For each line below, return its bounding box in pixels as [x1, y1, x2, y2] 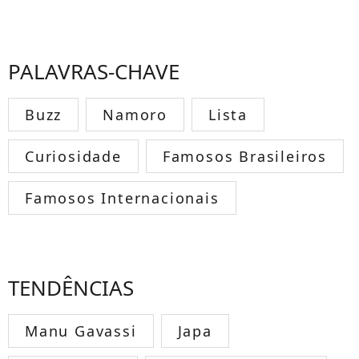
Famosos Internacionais [25, 188, 220, 208]
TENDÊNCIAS [8, 272, 134, 302]
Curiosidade [25, 146, 122, 166]
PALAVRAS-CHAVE [8, 56, 179, 86]
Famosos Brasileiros [162, 146, 328, 166]
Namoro [103, 104, 168, 124]
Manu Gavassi [25, 321, 137, 341]
